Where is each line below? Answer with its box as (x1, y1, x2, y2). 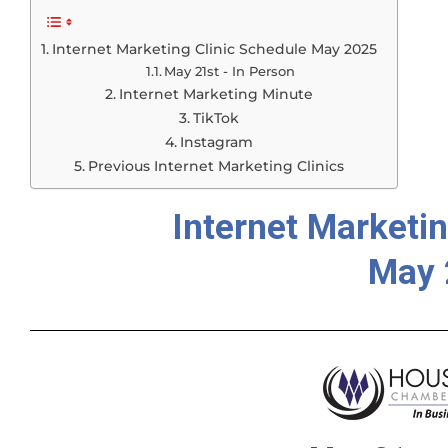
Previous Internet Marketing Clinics (87, 157, 344, 176)
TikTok (192, 109, 239, 128)
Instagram (179, 133, 253, 152)
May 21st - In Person (164, 63, 296, 80)
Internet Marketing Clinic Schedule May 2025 (51, 40, 377, 59)
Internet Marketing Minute (118, 85, 313, 104)
